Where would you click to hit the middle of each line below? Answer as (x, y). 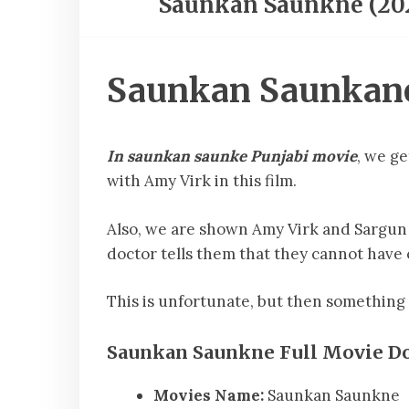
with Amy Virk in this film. (202, 181)
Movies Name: (209, 396)
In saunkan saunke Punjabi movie (232, 157)
